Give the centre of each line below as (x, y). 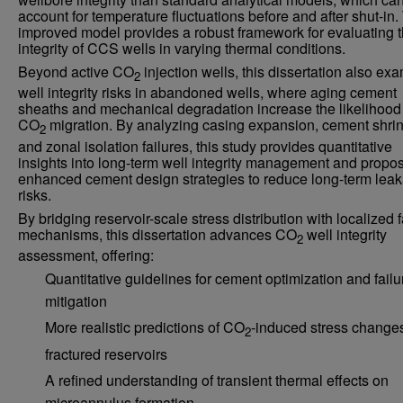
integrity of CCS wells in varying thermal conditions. (182, 49)
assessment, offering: (86, 255)
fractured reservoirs (106, 354)
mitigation (76, 300)
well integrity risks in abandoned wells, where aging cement (207, 93)
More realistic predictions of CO (145, 327)
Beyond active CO (76, 72)
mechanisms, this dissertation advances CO (157, 234)
